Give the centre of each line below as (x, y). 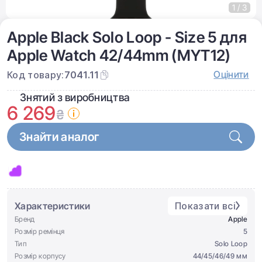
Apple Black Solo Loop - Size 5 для (127, 37)
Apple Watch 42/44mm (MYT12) (119, 55)
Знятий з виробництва (75, 97)
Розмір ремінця (40, 231)
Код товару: (36, 75)
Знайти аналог (60, 137)
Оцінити (231, 74)
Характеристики (53, 206)
